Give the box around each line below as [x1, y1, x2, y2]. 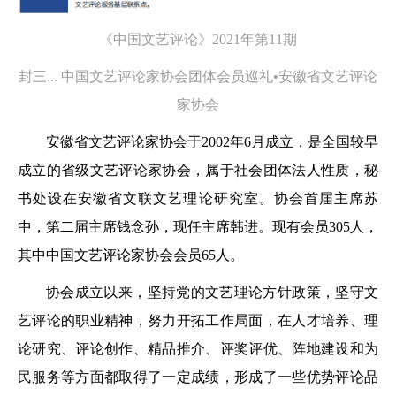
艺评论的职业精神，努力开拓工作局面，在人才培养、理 [18, 313, 378, 329]
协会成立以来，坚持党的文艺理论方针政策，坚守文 [46, 285, 378, 301]
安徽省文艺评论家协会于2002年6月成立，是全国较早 [46, 134, 378, 150]
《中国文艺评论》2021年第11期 [99, 32, 297, 48]
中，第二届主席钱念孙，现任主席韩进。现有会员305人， [18, 219, 378, 235]
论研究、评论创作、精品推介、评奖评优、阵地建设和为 [18, 341, 378, 357]
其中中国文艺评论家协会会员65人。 [18, 247, 244, 263]
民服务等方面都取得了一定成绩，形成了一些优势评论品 [18, 369, 378, 385]
